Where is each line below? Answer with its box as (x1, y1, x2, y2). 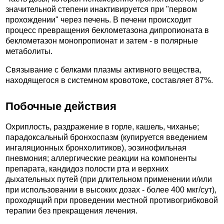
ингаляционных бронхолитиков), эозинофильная (5, 143, 186, 152)
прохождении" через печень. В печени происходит (5, 15, 191, 24)
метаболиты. (5, 47, 52, 56)
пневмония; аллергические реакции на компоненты (5, 153, 197, 162)
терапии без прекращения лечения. (5, 206, 137, 215)
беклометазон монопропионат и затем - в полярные (5, 36, 198, 45)
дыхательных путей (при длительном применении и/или (5, 174, 212, 183)
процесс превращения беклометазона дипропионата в (5, 26, 209, 35)
